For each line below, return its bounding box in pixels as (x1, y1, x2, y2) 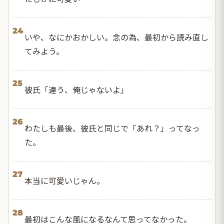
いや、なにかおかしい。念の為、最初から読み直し (24, 30, 208, 43)
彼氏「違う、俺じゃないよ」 (24, 83, 128, 95)
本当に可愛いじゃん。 (24, 174, 104, 186)
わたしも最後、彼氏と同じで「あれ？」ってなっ (24, 121, 200, 134)
